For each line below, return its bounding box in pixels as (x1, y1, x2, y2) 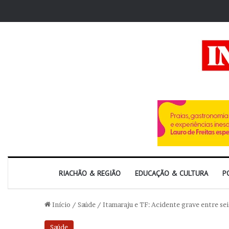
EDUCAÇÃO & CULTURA (135, 169, 208, 178)
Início (51, 200, 71, 209)
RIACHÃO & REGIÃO (59, 169, 121, 178)
